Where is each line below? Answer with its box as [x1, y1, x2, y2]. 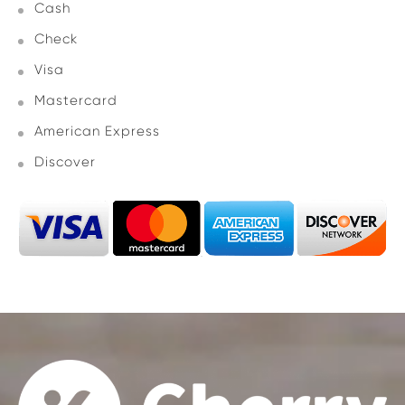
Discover [34, 154, 96, 170]
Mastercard [34, 92, 118, 108]
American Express [34, 123, 160, 139]
